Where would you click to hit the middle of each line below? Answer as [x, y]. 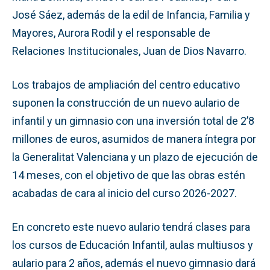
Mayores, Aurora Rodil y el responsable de [111, 33]
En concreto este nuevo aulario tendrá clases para [131, 227]
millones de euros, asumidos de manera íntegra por [134, 139]
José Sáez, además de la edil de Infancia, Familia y [131, 14]
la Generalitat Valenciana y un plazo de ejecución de [135, 157]
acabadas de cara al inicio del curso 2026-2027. [124, 193]
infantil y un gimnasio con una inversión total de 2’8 [133, 121]
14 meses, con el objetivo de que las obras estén [129, 175]
